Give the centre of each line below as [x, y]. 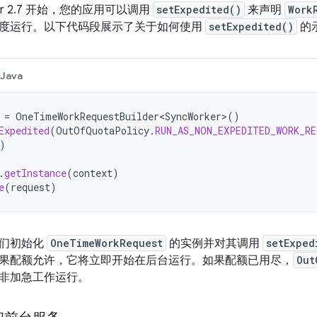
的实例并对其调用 [214, 243]
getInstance [35, 173]
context [93, 173]
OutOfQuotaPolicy [103, 131]
